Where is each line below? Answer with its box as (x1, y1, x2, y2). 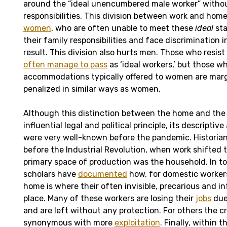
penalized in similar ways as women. (23, 84, 161, 94)
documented (78, 169, 127, 179)
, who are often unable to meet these (51, 23, 195, 33)
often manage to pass (23, 59, 107, 69)
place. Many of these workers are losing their (23, 193, 194, 203)
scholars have (23, 169, 78, 179)
